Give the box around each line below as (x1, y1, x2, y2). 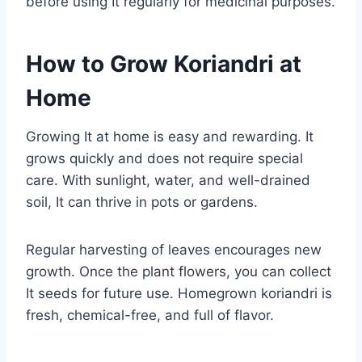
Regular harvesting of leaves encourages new (26, 241, 322, 258)
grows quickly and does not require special (26, 149, 303, 166)
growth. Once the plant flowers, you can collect (26, 263, 331, 280)
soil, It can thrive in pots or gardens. (26, 193, 258, 210)
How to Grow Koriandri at (26, 49, 301, 78)
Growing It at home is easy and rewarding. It (26, 128, 314, 145)
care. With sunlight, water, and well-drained (26, 171, 310, 188)
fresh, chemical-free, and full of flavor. (26, 306, 274, 323)
